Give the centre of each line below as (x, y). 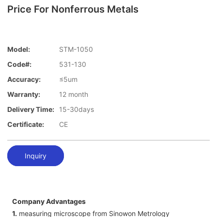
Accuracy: (24, 79)
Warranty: (24, 94)
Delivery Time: (31, 109)
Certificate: (26, 124)
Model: (19, 49)
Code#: (19, 64)
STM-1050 (76, 49)
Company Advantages (49, 201)
